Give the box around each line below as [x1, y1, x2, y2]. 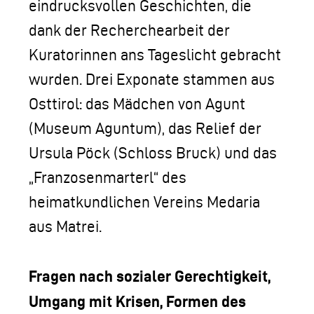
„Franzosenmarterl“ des [29, 169, 186, 186]
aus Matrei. [29, 218, 102, 235]
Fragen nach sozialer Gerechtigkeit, [29, 267, 271, 285]
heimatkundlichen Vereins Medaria [29, 193, 260, 210]
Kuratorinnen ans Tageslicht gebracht [29, 46, 281, 63]
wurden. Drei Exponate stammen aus [29, 71, 275, 88]
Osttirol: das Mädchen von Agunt [29, 95, 245, 112]
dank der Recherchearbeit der [29, 22, 230, 39]
